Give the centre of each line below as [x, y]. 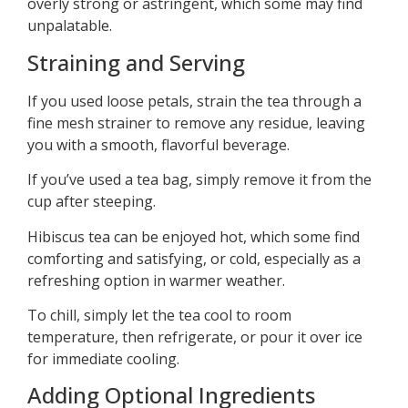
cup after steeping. [92, 202]
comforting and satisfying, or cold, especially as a [194, 258]
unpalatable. [70, 26]
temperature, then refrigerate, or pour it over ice [195, 337]
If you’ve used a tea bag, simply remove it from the [199, 180]
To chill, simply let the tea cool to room [159, 315]
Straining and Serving [136, 62]
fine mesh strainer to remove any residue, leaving [196, 122]
